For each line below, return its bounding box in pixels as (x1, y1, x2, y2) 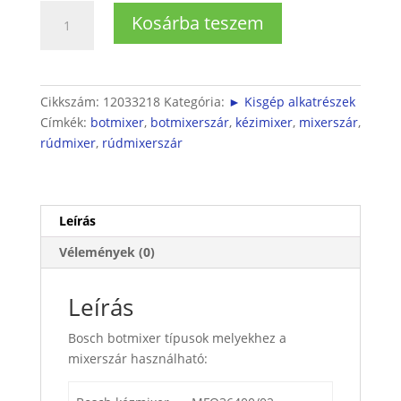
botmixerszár (149, 113, 229, 131)
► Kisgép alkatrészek (227, 92, 355, 110)
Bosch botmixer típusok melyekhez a (67, 328, 286, 346)
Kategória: (163, 92, 228, 110)
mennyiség (38, 42, 105, 60)
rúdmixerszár (101, 133, 183, 151)
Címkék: (39, 113, 90, 131)
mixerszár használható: (67, 349, 208, 367)
